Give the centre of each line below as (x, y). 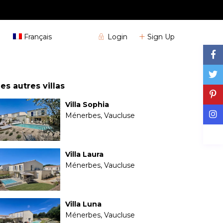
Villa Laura (84, 154)
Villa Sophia (87, 105)
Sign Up (161, 37)
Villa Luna (83, 204)
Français (38, 37)
